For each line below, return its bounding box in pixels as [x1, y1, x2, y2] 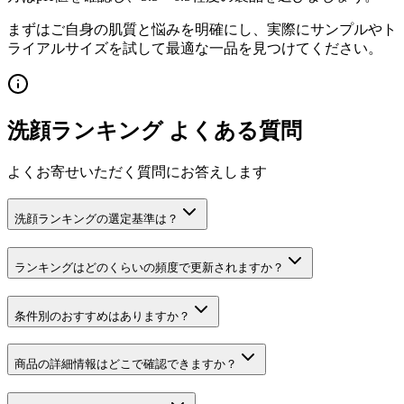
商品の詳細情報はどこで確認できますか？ [14, 357, 237, 372]
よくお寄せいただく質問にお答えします [7, 163, 267, 179]
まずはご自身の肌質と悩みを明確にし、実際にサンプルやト [7, 21, 397, 37]
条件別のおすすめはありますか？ [14, 308, 190, 323]
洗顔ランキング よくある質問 [7, 118, 302, 142]
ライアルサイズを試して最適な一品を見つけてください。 [7, 40, 382, 56]
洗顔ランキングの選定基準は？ [14, 212, 179, 226]
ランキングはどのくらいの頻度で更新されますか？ [14, 261, 284, 275]
